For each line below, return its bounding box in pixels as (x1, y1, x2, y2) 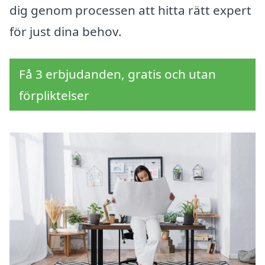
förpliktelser (19, 87, 89, 104)
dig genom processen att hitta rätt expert (9, 2, 251, 19)
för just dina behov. (9, 23, 122, 40)
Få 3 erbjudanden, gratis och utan (19, 66, 216, 83)
